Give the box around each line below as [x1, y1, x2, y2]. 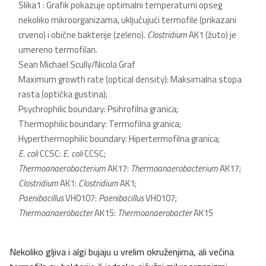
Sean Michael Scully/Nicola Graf [18, 58, 135, 72]
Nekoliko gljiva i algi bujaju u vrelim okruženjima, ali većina [9, 245, 234, 259]
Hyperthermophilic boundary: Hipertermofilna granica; [18, 132, 220, 146]
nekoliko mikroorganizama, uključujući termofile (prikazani [18, 13, 236, 27]
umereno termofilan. [18, 43, 97, 57]
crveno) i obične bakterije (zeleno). [18, 28, 147, 42]
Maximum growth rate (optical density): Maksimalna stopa [18, 72, 242, 87]
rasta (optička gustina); [18, 87, 107, 102]
